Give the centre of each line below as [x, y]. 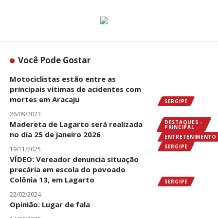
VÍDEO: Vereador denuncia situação [74, 159]
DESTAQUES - [183, 122]
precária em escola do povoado [68, 169]
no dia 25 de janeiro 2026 [55, 134]
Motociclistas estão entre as [63, 79]
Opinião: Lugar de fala [50, 204]
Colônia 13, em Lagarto [52, 179]
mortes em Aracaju [45, 99]
